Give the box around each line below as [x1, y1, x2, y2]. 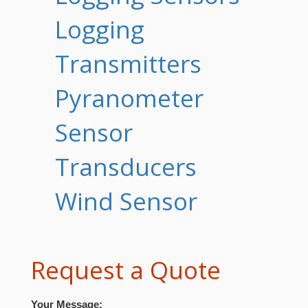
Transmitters [55, 47, 201, 80]
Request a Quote [31, 254, 221, 286]
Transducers [55, 151, 197, 183]
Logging [55, 13, 144, 45]
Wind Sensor [55, 185, 197, 217]
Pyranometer [55, 82, 203, 114]
